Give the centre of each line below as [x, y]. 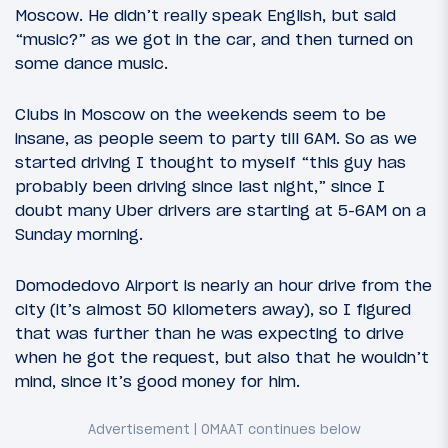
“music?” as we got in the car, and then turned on [214, 38]
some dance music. [91, 62]
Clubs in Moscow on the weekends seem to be [200, 114]
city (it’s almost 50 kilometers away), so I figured [213, 309]
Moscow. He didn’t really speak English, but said [205, 14]
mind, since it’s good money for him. [157, 381]
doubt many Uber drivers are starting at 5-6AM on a [220, 210]
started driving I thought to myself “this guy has [210, 162]
